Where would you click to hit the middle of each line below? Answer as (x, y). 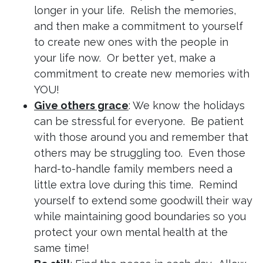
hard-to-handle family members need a (133, 169)
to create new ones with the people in (131, 42)
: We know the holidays (187, 106)
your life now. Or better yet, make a (125, 58)
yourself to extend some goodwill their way (143, 201)
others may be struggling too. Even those (140, 153)
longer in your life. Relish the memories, (135, 11)
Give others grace (81, 106)
